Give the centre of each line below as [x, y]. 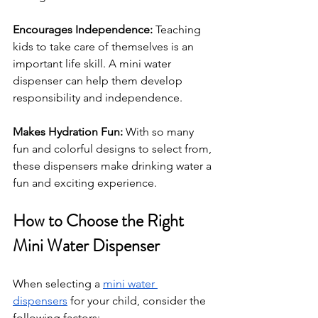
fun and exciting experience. [85, 182]
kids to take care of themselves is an [105, 46]
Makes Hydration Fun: [69, 131]
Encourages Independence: [84, 29]
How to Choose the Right [100, 220]
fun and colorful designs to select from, [114, 148]
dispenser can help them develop [99, 80]
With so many [161, 131]
